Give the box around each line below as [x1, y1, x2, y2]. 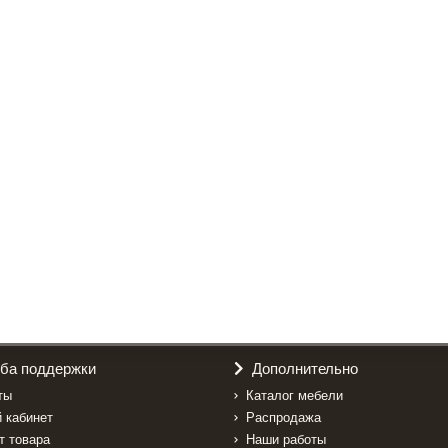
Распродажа [246, 409, 321, 425]
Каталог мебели [246, 387, 343, 403]
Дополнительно [252, 359, 358, 377]
